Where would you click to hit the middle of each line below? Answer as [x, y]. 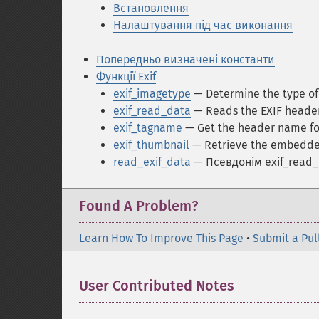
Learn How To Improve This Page [161, 238]
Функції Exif [126, 77]
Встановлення [151, 8]
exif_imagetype [152, 94]
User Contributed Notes [157, 286]
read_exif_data [152, 162]
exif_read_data [152, 111]
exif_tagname [148, 128]
